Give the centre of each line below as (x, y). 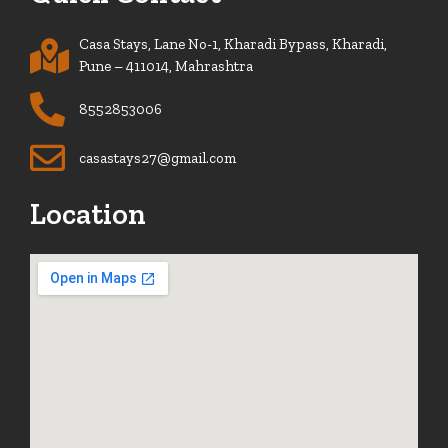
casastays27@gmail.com (157, 157)
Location (88, 214)
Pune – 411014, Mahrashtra (165, 66)
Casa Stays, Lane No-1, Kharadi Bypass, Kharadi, (232, 44)
